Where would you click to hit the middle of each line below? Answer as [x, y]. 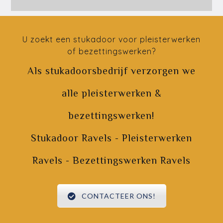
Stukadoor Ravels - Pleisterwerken [111, 138]
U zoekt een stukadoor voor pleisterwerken [111, 39]
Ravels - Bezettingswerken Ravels [111, 160]
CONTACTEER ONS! [118, 196]
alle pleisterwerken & [111, 93]
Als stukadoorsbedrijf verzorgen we [111, 71]
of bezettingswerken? [111, 51]
